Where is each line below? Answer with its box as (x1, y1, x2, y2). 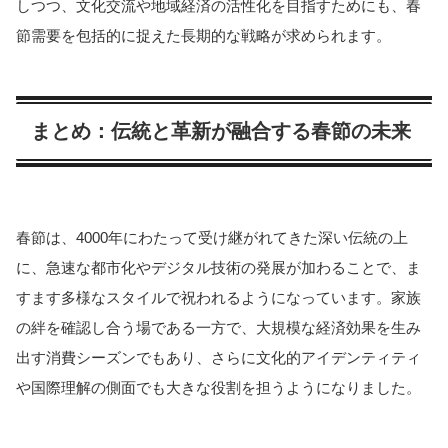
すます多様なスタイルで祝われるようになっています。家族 (16, 288, 421, 306)
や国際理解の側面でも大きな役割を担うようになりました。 (16, 378, 421, 396)
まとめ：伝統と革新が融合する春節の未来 (31, 120, 411, 143)
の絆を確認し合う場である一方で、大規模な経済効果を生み (16, 318, 421, 336)
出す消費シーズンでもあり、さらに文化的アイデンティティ (16, 348, 421, 366)
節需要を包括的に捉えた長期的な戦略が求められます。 (16, 27, 391, 45)
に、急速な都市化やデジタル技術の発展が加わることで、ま (16, 258, 421, 276)
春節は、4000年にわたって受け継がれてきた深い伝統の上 (16, 228, 408, 246)
